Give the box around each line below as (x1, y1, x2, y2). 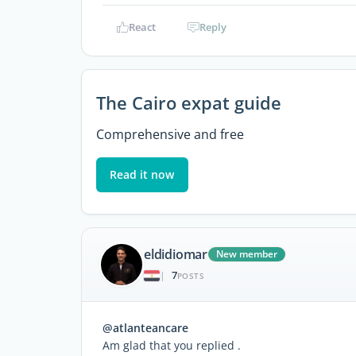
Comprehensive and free (95, 125, 244, 143)
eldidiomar (144, 246, 207, 264)
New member (216, 247, 277, 261)
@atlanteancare (103, 319, 188, 335)
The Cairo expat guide (95, 90, 281, 115)
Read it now (110, 166, 175, 182)
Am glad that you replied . (103, 337, 241, 353)
